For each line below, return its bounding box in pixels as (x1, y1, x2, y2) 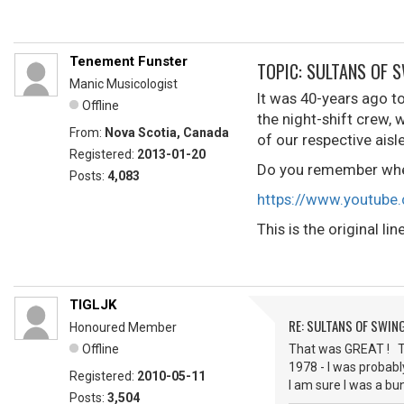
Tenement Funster (69, 53, 188, 69)
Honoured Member (69, 320, 177, 335)
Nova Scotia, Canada (105, 125, 229, 140)
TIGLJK (69, 297, 116, 313)
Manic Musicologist (69, 77, 178, 91)
